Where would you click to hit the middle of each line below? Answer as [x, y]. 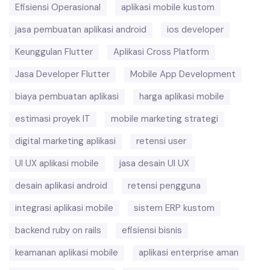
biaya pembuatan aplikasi [67, 96]
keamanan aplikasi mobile [67, 253]
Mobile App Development [183, 74]
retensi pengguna [164, 186]
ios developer [195, 30]
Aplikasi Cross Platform [161, 52]
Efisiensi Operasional [58, 7]
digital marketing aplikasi [65, 141]
